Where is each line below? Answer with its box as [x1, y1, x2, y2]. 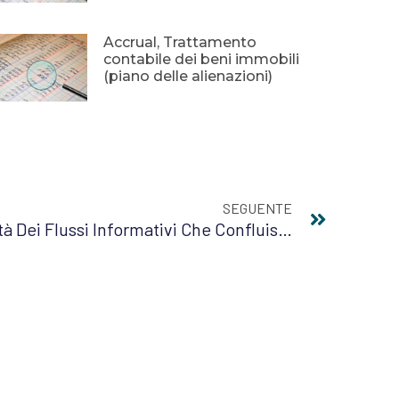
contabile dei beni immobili [102, 51, 299, 69]
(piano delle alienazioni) [102, 68, 273, 85]
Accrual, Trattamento [102, 34, 256, 52]
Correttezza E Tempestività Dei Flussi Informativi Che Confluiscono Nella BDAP [277, 218, 292, 240]
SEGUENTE [223, 199, 292, 217]
